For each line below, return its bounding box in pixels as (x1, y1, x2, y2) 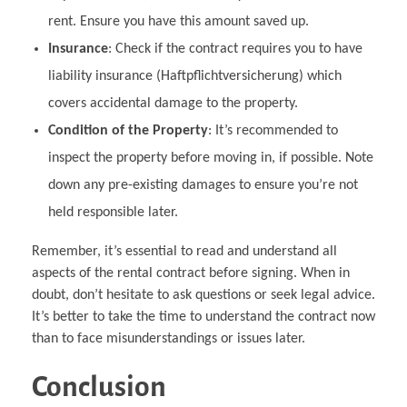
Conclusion (32, 371, 166, 402)
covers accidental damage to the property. (47, 95, 298, 111)
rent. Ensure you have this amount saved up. (47, 14, 309, 29)
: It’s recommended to (207, 123, 338, 138)
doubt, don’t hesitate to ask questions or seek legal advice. (32, 287, 375, 303)
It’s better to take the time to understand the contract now (32, 309, 375, 324)
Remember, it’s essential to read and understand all (32, 243, 337, 259)
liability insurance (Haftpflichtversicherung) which (47, 68, 342, 84)
